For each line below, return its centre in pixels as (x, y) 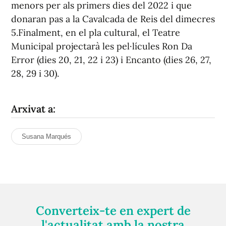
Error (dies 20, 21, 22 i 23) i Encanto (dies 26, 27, (111, 60)
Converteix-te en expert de (113, 211)
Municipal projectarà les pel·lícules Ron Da (102, 46)
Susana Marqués (46, 136)
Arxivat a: (33, 109)
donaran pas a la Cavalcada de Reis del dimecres (113, 19)
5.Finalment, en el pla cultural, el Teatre (96, 33)
